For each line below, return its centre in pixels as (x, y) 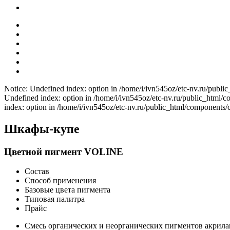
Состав (37, 171)
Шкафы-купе (42, 129)
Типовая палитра (55, 199)
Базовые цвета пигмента (68, 190)
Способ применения (60, 181)
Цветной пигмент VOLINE (64, 151)
